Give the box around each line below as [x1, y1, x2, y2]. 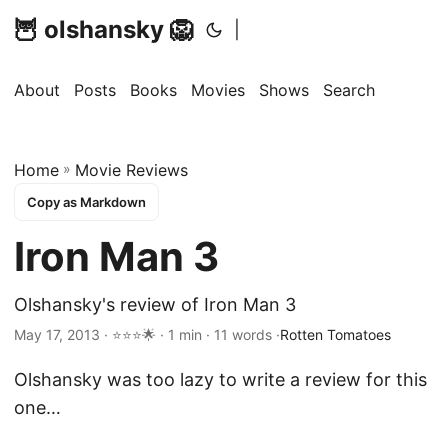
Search [323, 80, 375, 100]
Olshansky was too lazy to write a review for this [14, 369, 427, 390]
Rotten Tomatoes [280, 326, 391, 343]
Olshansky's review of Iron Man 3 [14, 294, 296, 315]
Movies [191, 80, 245, 100]
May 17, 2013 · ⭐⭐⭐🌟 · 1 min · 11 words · [14, 326, 280, 343]
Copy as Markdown [27, 194, 146, 210]
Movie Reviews [75, 160, 188, 180]
